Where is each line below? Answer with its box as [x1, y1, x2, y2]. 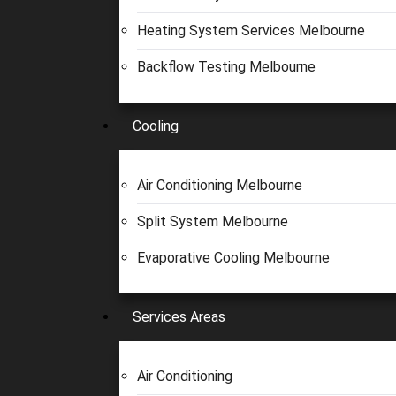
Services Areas [133, 308, 225, 325]
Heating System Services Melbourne [137, 22, 365, 39]
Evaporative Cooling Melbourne [137, 249, 330, 266]
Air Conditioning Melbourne [137, 177, 302, 194]
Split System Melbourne [137, 213, 288, 230]
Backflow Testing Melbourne [137, 58, 316, 75]
